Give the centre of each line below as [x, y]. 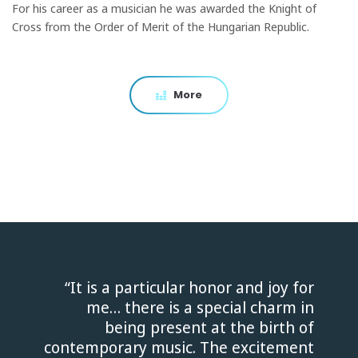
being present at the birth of [209, 327]
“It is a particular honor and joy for [189, 287]
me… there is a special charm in [200, 307]
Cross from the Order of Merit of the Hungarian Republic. [161, 26]
